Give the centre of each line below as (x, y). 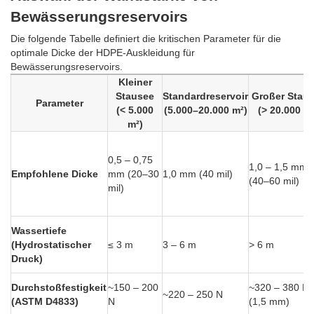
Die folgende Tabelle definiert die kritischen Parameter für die (146, 39)
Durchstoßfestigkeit (59, 288)
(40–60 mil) (274, 181)
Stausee (135, 96)
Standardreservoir (205, 96)
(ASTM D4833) (45, 302)
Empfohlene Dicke (55, 174)
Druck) (27, 259)
